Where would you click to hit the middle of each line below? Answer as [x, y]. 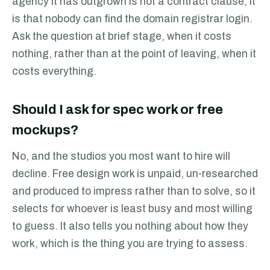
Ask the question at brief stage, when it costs [122, 36]
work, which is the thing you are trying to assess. [130, 244]
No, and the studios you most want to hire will [121, 156]
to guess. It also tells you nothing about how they [130, 226]
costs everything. [54, 71]
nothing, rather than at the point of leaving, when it [134, 54]
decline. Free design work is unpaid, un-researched [135, 174]
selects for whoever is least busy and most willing [132, 209]
